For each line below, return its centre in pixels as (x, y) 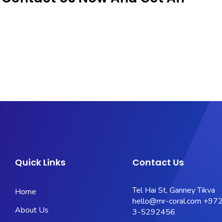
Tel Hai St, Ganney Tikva (173, 190)
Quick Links (40, 162)
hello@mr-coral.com (166, 201)
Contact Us (158, 162)
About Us (31, 210)
